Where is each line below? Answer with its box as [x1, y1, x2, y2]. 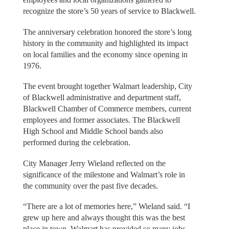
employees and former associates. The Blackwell [22, 116, 180, 125]
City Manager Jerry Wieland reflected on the [22, 158, 166, 168]
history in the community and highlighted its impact [22, 38, 188, 48]
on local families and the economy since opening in [22, 50, 188, 59]
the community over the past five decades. [22, 181, 158, 190]
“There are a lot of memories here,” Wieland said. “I [22, 202, 190, 211]
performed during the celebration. [22, 138, 130, 147]
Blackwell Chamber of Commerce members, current [22, 104, 191, 113]
